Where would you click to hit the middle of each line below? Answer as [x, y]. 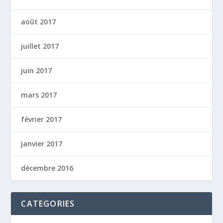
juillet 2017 [40, 46]
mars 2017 [39, 95]
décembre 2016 [47, 168]
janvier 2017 [42, 144]
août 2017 [39, 22]
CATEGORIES [48, 204]
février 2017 [42, 119]
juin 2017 [37, 71]
